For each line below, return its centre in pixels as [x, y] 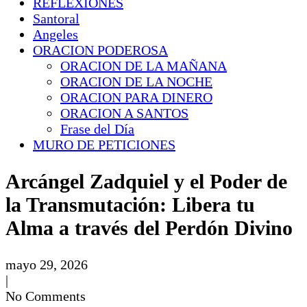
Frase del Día [97, 129]
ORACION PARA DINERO [136, 97]
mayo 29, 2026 [47, 264]
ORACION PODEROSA [100, 50]
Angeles [56, 34]
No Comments [46, 296]
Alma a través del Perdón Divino [149, 228]
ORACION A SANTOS [124, 113]
